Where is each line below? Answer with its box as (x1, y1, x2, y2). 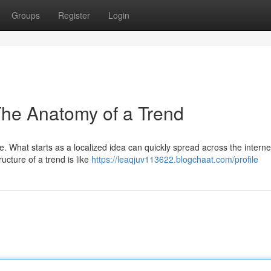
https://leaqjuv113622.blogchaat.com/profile (91, 153, 258, 165)
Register (58, 9, 90, 21)
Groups (11, 9, 40, 21)
